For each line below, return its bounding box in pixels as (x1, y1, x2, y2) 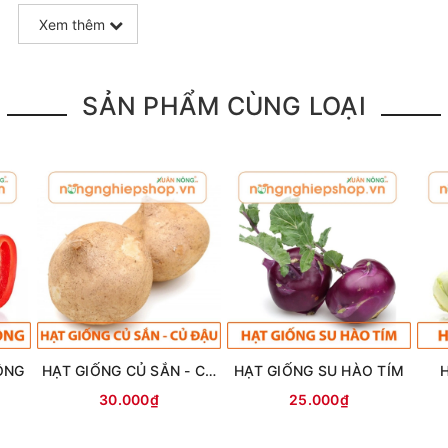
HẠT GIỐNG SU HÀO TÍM (234, 362, 404, 379)
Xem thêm (38, 16, 109, 33)
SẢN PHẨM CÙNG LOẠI (82, 91, 366, 121)
